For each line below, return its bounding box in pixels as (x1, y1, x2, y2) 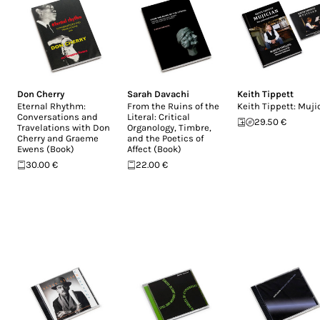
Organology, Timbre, (127, 122, 211, 133)
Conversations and (17, 111, 98, 122)
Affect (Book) (127, 144, 181, 154)
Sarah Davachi (127, 89, 189, 99)
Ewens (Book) (17, 144, 74, 154)
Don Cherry (17, 89, 64, 99)
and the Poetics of (127, 133, 204, 144)
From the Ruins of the (127, 101, 219, 111)
